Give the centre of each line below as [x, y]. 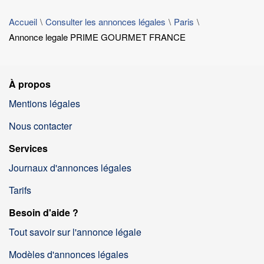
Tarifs [20, 190]
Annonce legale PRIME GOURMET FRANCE [97, 37]
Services [28, 148]
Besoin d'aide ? [44, 212]
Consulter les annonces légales [105, 22]
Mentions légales [44, 103]
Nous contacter [40, 126]
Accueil [23, 22]
